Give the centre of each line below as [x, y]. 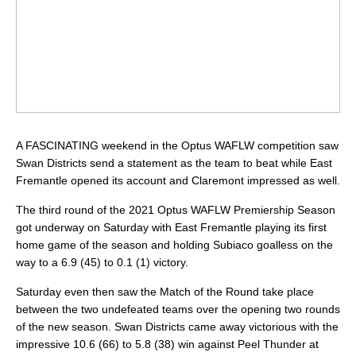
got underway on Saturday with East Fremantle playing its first [171, 228]
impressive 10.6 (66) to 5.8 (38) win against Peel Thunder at [167, 344]
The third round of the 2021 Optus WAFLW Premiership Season [176, 210]
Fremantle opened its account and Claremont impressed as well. [178, 181]
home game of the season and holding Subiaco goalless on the [174, 245]
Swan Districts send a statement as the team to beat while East [174, 163]
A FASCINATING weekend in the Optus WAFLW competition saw [177, 146]
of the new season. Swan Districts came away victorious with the [177, 327]
